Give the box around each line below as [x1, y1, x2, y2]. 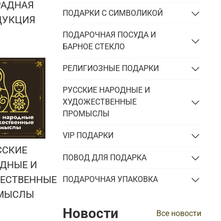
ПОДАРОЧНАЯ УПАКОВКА [63, 174, 158, 184]
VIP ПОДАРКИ [63, 131, 114, 141]
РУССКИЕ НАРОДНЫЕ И [63, 85, 150, 95]
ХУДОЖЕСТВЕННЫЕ [63, 97, 137, 107]
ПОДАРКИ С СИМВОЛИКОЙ [63, 8, 163, 18]
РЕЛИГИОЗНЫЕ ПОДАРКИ [63, 64, 159, 74]
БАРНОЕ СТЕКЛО [63, 41, 125, 51]
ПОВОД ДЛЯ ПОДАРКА [63, 152, 147, 162]
